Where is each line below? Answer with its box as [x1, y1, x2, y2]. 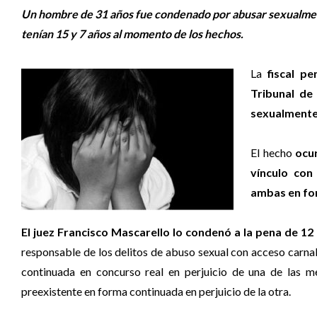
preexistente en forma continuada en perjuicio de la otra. [21, 284, 291, 298]
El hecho [250, 145, 296, 159]
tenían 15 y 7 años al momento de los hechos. [21, 26, 246, 40]
